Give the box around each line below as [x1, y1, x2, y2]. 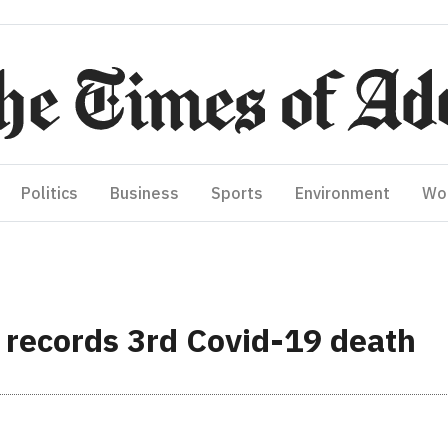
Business [110, 183, 179, 203]
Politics [21, 183, 78, 203]
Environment [295, 183, 390, 203]
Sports [211, 183, 263, 203]
